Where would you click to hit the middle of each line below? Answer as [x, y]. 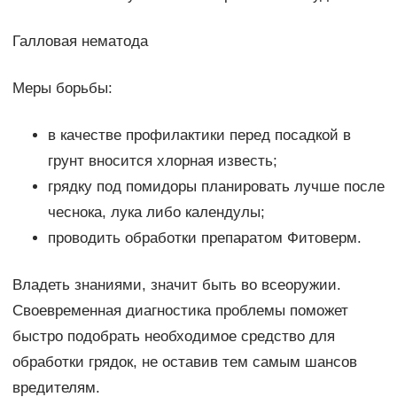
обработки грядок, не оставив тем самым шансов [184, 362]
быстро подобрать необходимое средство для [173, 337]
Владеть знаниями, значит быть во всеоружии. [176, 285]
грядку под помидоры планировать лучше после [216, 187]
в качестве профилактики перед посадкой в [199, 136]
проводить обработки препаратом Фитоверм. [204, 238]
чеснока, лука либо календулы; [156, 213]
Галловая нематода [80, 42]
